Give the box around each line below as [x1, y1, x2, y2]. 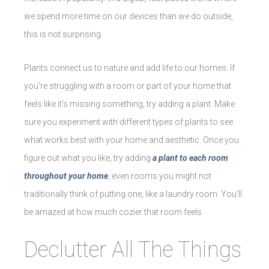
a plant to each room [153, 153, 228, 163]
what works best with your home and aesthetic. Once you [24, 134, 239, 145]
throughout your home [24, 171, 108, 181]
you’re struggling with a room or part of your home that [24, 80, 231, 91]
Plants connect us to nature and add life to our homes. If [24, 62, 235, 73]
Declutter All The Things [24, 237, 241, 262]
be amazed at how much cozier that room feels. [24, 207, 205, 217]
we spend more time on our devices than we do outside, [24, 11, 233, 21]
